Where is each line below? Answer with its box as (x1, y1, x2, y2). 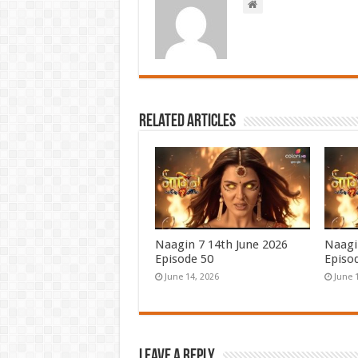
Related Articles (138, 112, 236, 131)
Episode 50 (154, 252, 213, 267)
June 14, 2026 (164, 272, 219, 283)
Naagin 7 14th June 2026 (154, 237, 288, 253)
